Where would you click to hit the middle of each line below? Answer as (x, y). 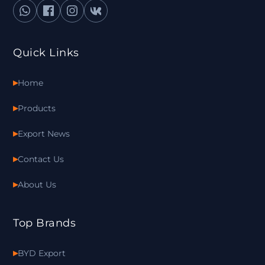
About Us (37, 184)
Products (37, 108)
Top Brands (45, 223)
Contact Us (41, 159)
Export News (44, 133)
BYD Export (42, 253)
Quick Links (46, 53)
